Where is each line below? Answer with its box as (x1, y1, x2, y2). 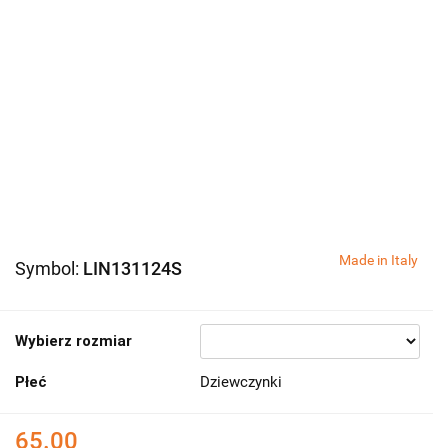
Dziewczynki (200, 372, 282, 391)
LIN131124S (83, 257, 182, 279)
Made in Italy (339, 251, 418, 268)
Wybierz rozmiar (15, 331, 132, 350)
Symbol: (15, 257, 83, 279)
